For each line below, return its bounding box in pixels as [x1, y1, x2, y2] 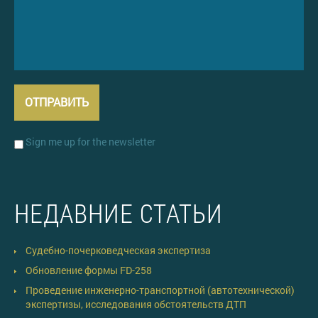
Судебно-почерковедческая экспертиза [26, 243, 211, 257]
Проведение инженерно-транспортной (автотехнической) [26, 283, 295, 297]
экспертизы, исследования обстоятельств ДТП [26, 297, 246, 311]
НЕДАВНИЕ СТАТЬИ [14, 195, 223, 230]
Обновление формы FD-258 [26, 263, 152, 277]
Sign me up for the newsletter [23, 134, 155, 148]
